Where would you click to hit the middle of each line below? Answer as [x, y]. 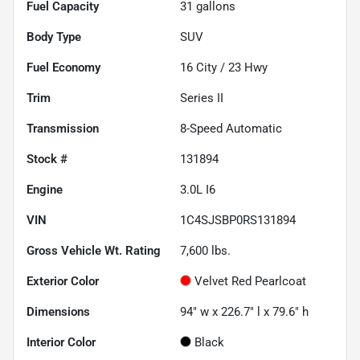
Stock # [47, 159]
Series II [202, 98]
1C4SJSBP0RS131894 [238, 220]
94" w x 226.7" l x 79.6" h [244, 311]
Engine [45, 189]
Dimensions [58, 311]
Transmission [63, 128]
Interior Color [61, 342]
